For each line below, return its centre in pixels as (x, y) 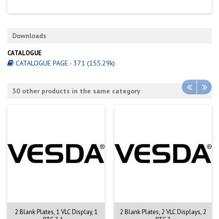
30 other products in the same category (76, 91)
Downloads (29, 36)
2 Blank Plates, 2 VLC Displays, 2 (163, 212)
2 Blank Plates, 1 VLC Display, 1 (56, 212)
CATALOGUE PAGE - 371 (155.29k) (64, 63)
